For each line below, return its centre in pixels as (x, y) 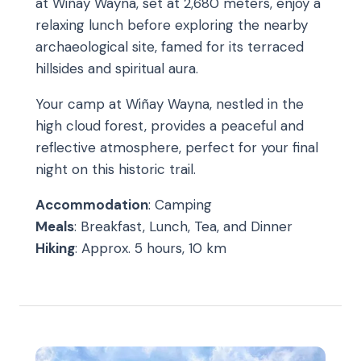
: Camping (180, 204)
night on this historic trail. (116, 169)
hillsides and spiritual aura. (117, 68)
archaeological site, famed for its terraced (170, 46)
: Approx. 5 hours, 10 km (151, 248)
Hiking (55, 248)
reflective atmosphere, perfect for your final (177, 147)
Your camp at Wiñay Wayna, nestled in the (170, 104)
